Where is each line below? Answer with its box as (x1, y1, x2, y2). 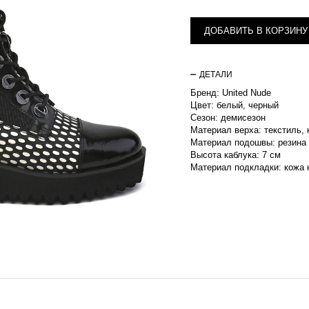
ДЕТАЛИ (199, 70, 232, 79)
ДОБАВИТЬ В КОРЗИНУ (204, 26, 308, 36)
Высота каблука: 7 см (190, 150, 281, 160)
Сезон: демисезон (190, 112, 266, 123)
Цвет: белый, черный (190, 100, 279, 110)
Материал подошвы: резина (190, 137, 306, 148)
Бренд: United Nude (190, 88, 271, 98)
